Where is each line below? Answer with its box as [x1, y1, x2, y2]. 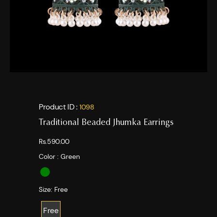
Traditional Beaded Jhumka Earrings [39, 119, 173, 128]
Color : [39, 152, 61, 161]
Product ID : [39, 102, 79, 112]
